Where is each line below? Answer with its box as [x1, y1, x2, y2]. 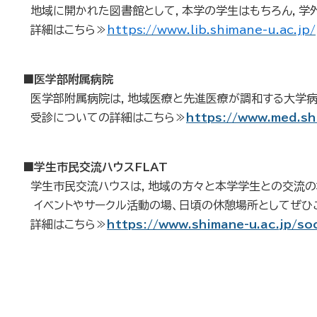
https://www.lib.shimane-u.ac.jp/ [107, 24, 316, 36]
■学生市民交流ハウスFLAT [23, 161, 168, 173]
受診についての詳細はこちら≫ [23, 112, 186, 124]
